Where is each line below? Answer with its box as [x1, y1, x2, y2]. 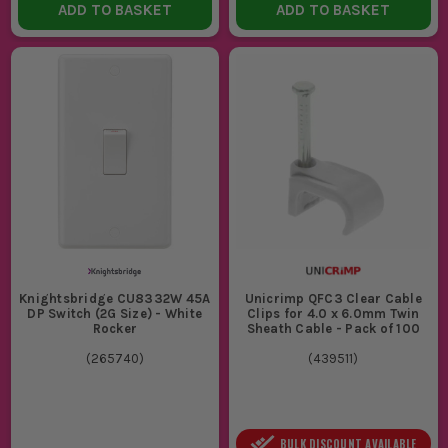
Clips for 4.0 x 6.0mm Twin [247, 306, 420, 322]
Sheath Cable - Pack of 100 [246, 321, 420, 337]
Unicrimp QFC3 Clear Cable [244, 291, 422, 307]
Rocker [92, 321, 137, 337]
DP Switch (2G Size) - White [27, 306, 203, 322]
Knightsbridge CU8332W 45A [19, 291, 211, 307]
